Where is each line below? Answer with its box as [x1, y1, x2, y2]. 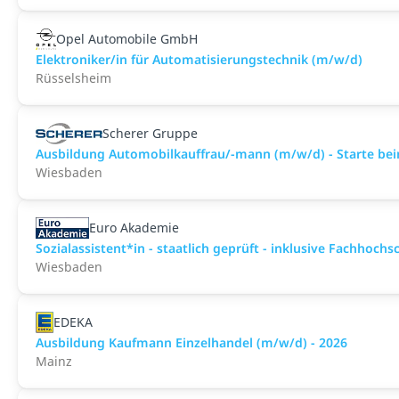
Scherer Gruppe [102, 125, 199, 142]
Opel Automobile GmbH [56, 30, 199, 47]
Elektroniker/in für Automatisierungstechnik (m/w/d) [36, 51, 362, 68]
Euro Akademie [89, 219, 180, 236]
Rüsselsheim [36, 69, 111, 86]
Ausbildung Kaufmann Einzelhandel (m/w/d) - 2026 [36, 334, 347, 351]
